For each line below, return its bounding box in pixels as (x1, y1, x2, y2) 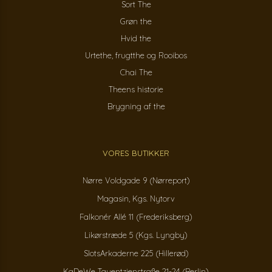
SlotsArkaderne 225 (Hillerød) (83, 248, 189, 259)
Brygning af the (107, 101, 165, 112)
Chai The (120, 67, 152, 78)
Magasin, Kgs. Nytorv (97, 194, 175, 204)
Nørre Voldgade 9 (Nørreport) (82, 175, 190, 186)
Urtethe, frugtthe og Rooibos (85, 50, 187, 61)
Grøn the (120, 16, 152, 27)
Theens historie (109, 84, 163, 95)
